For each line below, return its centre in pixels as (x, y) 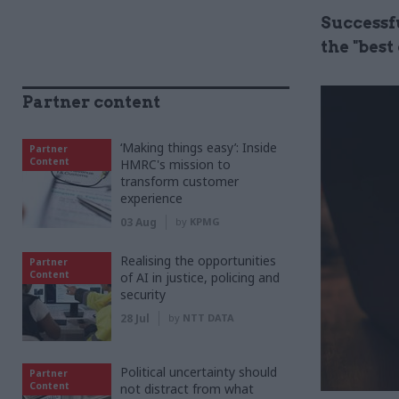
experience (151, 198)
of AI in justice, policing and (200, 277)
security (143, 294)
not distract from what (187, 389)
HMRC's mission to (175, 164)
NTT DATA (208, 318)
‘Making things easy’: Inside (199, 147)
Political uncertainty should (199, 372)
